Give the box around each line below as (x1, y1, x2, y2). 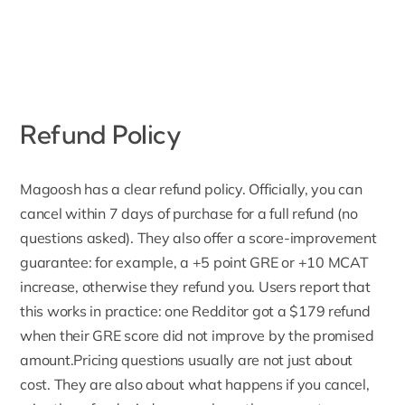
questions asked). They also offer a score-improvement (20, 229, 377, 248)
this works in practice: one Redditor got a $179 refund (20, 302, 371, 321)
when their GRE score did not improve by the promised (20, 326, 374, 345)
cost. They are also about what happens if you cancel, (20, 375, 370, 394)
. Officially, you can (241, 180, 363, 199)
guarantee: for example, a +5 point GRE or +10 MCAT (20, 253, 369, 272)
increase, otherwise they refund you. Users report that (20, 278, 371, 297)
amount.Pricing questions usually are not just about (20, 351, 353, 370)
